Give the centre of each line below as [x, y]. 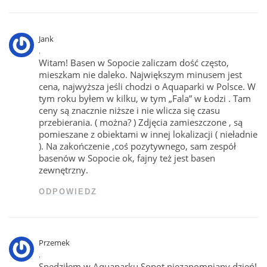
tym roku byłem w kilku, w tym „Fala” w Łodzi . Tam [145, 98]
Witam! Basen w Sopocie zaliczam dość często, [134, 62]
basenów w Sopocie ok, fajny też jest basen [127, 158]
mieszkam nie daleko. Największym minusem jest [141, 74]
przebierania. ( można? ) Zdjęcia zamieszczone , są [141, 122]
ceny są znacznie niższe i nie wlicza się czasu [130, 110]
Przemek [55, 243]
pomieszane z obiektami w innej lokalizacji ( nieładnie [148, 134]
